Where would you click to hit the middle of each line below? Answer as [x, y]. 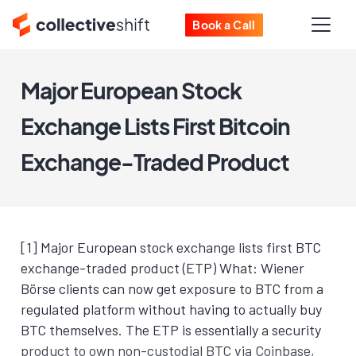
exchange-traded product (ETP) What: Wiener [163, 268]
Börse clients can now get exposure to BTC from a [172, 288]
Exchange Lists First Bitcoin [155, 126]
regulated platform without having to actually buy [171, 309]
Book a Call [224, 24]
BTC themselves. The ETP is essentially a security [171, 330]
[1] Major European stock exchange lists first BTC [171, 247]
